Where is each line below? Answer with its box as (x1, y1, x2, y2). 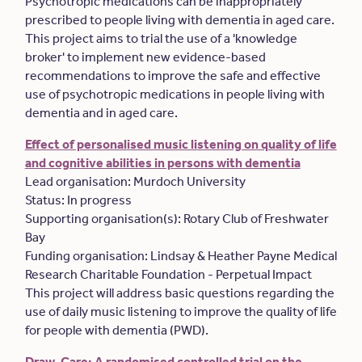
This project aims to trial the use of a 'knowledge (24, 31, 297, 46)
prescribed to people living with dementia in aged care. (24, 12, 335, 27)
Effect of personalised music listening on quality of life (24, 137, 337, 152)
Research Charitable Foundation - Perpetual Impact (24, 267, 314, 282)
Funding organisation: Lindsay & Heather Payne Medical (24, 248, 337, 263)
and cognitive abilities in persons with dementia (24, 155, 301, 170)
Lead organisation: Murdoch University (24, 174, 248, 189)
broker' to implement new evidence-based (24, 49, 266, 65)
